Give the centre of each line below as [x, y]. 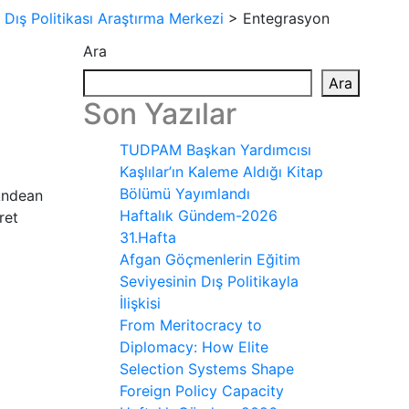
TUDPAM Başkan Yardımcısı [215, 150]
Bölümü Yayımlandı [185, 194]
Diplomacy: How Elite [194, 347]
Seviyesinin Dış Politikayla [209, 281]
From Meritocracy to [191, 325]
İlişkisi [140, 303]
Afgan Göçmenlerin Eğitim [210, 259]
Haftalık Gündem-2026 [199, 215]
